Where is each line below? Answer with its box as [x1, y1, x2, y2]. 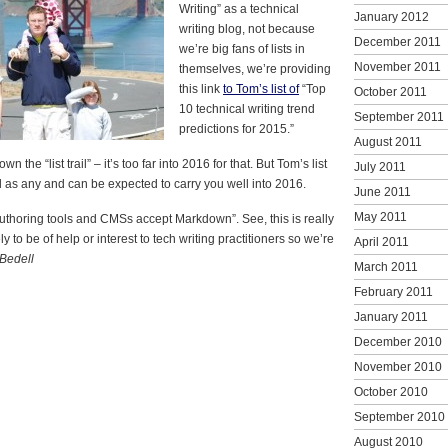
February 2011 [354, 284, 433, 299]
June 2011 [354, 184, 411, 199]
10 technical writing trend [179, 101, 315, 116]
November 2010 [354, 359, 442, 374]
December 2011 [354, 34, 441, 49]
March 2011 [354, 259, 418, 274]
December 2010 [354, 334, 442, 349]
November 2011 [354, 59, 441, 74]
